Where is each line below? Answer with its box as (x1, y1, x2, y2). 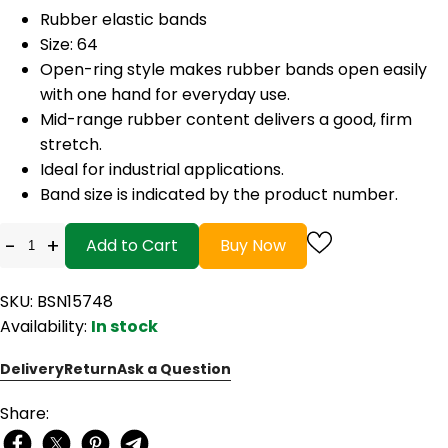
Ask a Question (117, 358, 231, 379)
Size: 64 (40, 32, 98, 56)
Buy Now (220, 233, 286, 257)
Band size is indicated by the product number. (40, 182, 398, 206)
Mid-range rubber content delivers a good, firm (40, 107, 412, 131)
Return (64, 358, 117, 379)
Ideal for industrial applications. (40, 157, 284, 181)
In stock (91, 314, 158, 338)
